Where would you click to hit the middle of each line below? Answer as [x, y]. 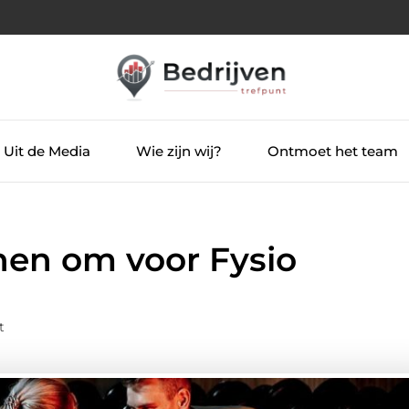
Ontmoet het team [332, 151]
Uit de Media [47, 151]
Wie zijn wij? [178, 151]
